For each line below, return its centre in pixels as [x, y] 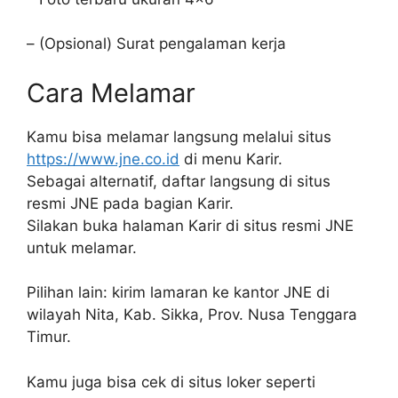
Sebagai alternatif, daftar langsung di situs [179, 181]
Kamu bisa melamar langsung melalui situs [179, 136]
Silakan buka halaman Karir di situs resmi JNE [190, 225]
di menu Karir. [231, 159]
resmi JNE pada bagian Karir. [130, 203]
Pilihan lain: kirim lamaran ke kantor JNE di [178, 292]
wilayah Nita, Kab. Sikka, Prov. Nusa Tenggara [192, 314]
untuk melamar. [82, 247]
